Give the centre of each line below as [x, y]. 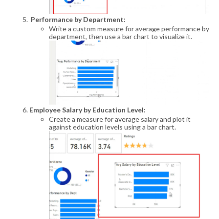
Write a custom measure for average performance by [129, 28]
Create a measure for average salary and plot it [120, 119]
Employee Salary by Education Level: [88, 110]
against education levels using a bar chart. [112, 127]
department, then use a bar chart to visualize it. [120, 36]
